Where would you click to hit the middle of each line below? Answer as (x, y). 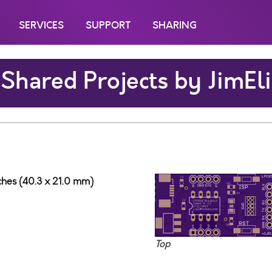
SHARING (175, 25)
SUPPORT (108, 25)
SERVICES (41, 25)
